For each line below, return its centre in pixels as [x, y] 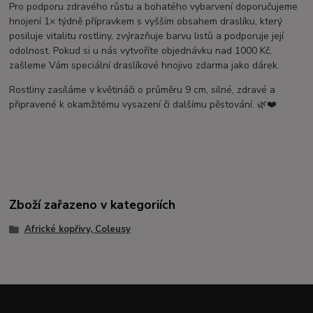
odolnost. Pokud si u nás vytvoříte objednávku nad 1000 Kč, [141, 51]
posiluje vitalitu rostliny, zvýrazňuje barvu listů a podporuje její [147, 36]
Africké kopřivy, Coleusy [77, 230]
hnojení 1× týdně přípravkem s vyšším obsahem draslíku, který [146, 22]
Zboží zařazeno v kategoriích [93, 204]
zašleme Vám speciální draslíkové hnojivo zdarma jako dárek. [145, 66]
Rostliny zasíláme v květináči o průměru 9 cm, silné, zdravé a [143, 90]
